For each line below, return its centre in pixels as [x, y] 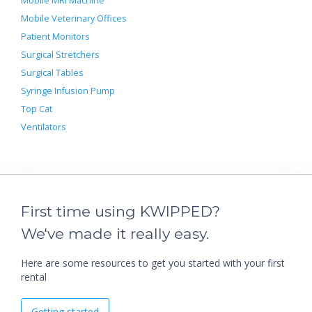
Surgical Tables [52, 72]
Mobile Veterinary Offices [74, 18]
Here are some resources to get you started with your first [153, 263]
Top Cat [37, 109]
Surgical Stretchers [60, 54]
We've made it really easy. [115, 233]
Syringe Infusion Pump [68, 91]
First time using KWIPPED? [120, 211]
